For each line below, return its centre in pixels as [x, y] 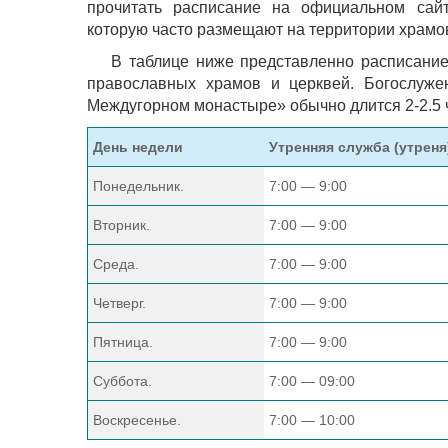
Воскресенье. [137, 420]
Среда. [116, 264]
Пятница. [123, 342]
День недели [138, 147]
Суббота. [122, 381]
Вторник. [121, 225]
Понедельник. [138, 186]
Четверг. [119, 303]
